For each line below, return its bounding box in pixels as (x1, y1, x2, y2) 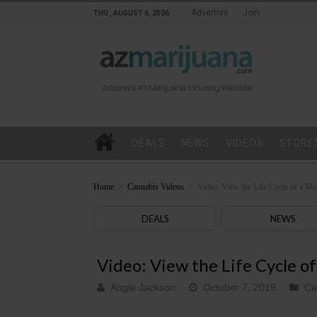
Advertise (191, 8, 229, 18)
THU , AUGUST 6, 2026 (93, 9, 169, 17)
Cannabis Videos (127, 181, 184, 192)
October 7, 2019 (203, 282, 276, 293)
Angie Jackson (110, 282, 175, 293)
